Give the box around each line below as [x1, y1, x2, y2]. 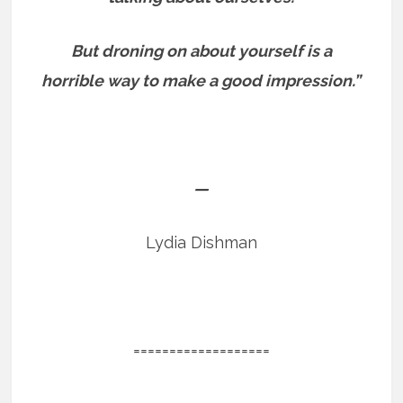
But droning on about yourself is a [70, 41, 332, 61]
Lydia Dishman [145, 233, 257, 253]
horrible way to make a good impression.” [41, 71, 362, 91]
